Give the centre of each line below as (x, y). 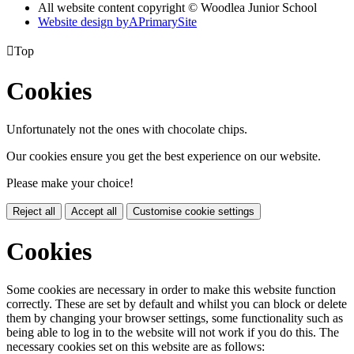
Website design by (83, 22)
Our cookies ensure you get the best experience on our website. (164, 156)
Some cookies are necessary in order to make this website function (171, 290)
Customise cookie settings (194, 212)
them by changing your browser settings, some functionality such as (175, 318)
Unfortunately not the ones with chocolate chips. (127, 130)
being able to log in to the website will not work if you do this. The (173, 333)
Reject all (34, 212)
